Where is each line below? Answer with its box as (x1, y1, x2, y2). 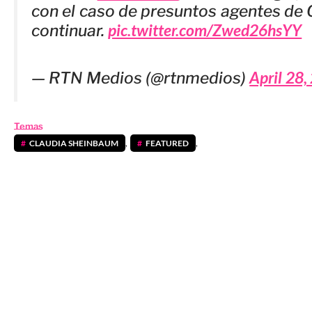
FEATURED (145, 137, 189, 148)
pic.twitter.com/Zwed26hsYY (108, 20, 302, 40)
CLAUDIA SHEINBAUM (29, 137, 119, 148)
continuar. (31, 21, 109, 41)
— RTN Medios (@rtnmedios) (31, 68, 250, 88)
